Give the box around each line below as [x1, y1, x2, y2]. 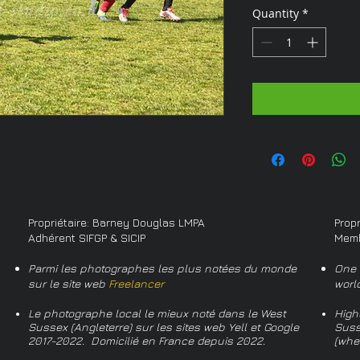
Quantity [252, 6, 299, 21]
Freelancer [108, 276, 164, 290]
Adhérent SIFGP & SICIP [28, 231, 145, 244]
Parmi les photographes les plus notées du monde [28, 261, 297, 275]
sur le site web [28, 276, 108, 290]
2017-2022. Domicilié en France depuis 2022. [28, 333, 265, 347]
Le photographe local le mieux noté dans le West [28, 306, 286, 320]
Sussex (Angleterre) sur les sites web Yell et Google [28, 320, 299, 333]
